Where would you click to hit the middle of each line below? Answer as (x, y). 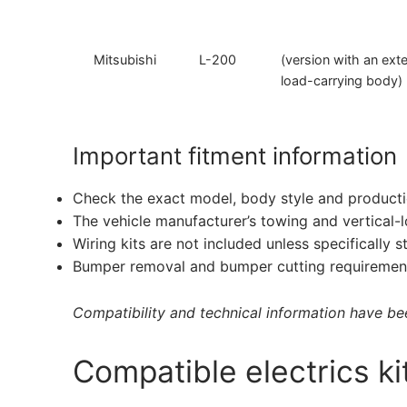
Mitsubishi (125, 60)
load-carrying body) (342, 81)
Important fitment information (235, 155)
